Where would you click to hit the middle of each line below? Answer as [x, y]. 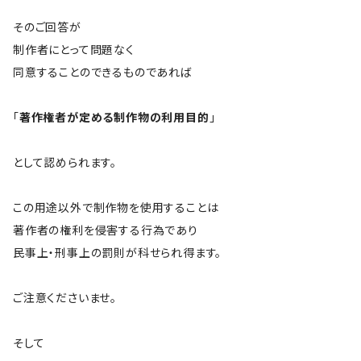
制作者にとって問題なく [74, 49]
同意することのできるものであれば [103, 72]
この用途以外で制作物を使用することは [116, 207]
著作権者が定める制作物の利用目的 [114, 117]
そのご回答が [47, 27]
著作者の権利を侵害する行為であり [106, 230]
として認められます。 [65, 162]
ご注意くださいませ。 [65, 297]
